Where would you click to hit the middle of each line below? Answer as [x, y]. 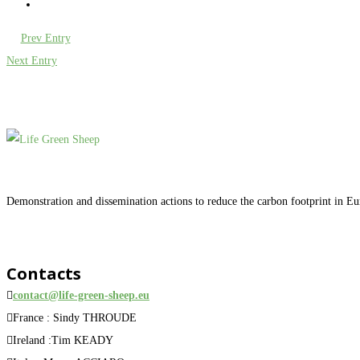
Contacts [44, 273]
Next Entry [32, 60]
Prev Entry [45, 38]
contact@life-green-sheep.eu [81, 295]
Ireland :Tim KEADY [63, 340]
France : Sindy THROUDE [75, 317]
